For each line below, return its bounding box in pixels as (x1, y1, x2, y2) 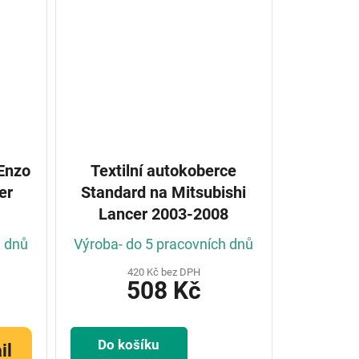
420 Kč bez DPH (127, 266, 200, 278)
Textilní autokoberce (91, 161, 237, 180)
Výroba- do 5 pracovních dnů (74, 236, 254, 252)
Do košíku (98, 337, 160, 353)
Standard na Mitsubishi (81, 183, 151, 202)
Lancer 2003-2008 (99, 204, 229, 224)
